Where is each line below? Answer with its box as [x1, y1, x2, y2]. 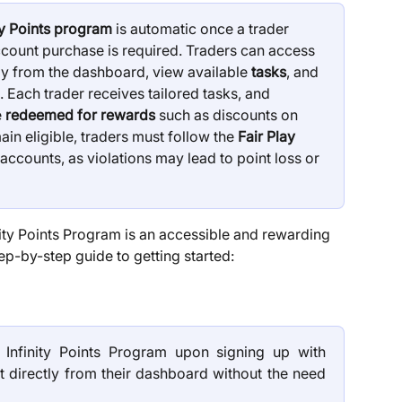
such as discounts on [155, 106, 301, 124]
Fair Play [238, 127, 299, 145]
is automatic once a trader [112, 20, 293, 38]
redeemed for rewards [5, 106, 155, 124]
